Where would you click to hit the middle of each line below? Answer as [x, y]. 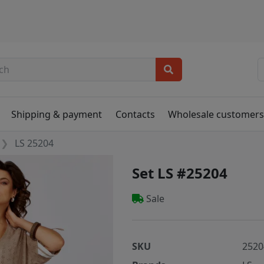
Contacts [135, 114]
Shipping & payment [57, 114]
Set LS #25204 [180, 173]
